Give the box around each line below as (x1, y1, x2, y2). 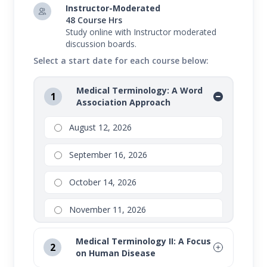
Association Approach (76, 97, 171, 108)
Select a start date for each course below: (33, 55, 209, 67)
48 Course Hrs (66, 14, 123, 26)
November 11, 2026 (69, 204, 147, 216)
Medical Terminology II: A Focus (76, 235, 212, 247)
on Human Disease (76, 247, 156, 259)
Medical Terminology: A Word (76, 85, 203, 97)
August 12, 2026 (69, 122, 132, 133)
